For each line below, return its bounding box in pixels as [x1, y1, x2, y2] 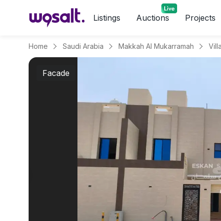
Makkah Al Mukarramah [118, 42, 194, 50]
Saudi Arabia [63, 42, 104, 50]
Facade [42, 68, 70, 78]
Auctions [136, 13, 169, 23]
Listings [93, 13, 120, 23]
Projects [185, 13, 216, 23]
